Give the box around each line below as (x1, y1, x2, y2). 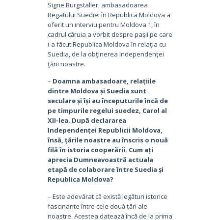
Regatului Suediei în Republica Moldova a (47, 10, 170, 19)
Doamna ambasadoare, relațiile (51, 76, 156, 85)
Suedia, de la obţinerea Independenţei (47, 49, 164, 58)
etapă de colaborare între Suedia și (47, 165, 164, 174)
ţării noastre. (47, 59, 85, 68)
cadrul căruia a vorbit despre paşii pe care (47, 29, 172, 39)
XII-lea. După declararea (47, 115, 126, 125)
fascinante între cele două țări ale (47, 201, 147, 211)
